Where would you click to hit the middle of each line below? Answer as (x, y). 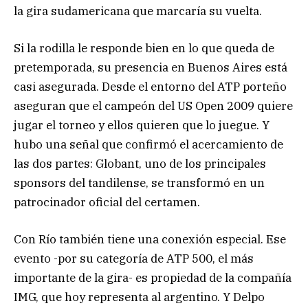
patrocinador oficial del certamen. (107, 202)
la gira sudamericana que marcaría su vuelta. (138, 11)
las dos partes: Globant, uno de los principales (140, 163)
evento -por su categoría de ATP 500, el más (134, 258)
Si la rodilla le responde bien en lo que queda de (144, 48)
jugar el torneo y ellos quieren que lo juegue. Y (142, 125)
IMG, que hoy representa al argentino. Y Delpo (139, 297)
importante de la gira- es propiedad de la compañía (153, 277)
